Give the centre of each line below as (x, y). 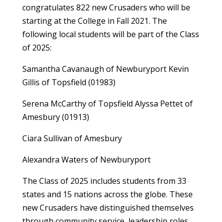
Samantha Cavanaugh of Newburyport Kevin (105, 69)
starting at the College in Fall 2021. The (94, 21)
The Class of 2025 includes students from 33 (104, 181)
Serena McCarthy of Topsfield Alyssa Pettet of (107, 104)
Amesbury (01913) (55, 117)
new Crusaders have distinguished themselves (108, 208)
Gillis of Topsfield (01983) (69, 82)
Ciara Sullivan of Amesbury (72, 138)
